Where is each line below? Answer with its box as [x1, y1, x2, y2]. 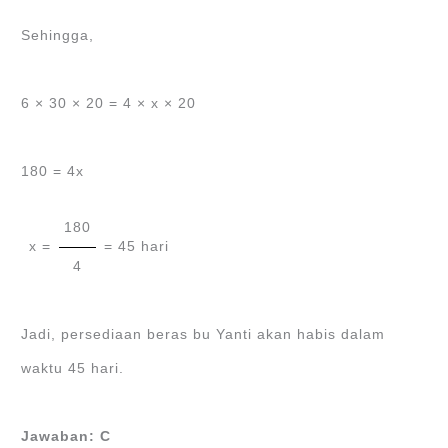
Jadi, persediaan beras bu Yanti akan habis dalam [21, 326, 386, 342]
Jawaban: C [21, 428, 112, 444]
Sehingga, [21, 27, 95, 43]
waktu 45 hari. [21, 360, 125, 376]
